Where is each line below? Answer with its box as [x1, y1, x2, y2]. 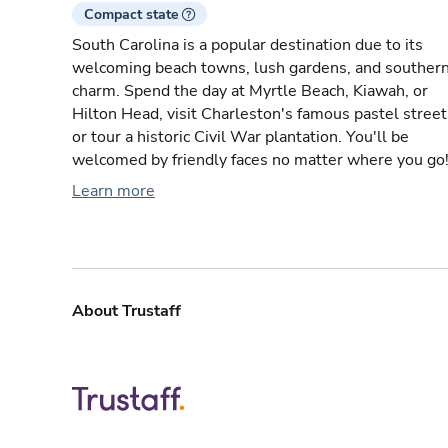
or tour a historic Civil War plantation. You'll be [72, 126, 409, 149]
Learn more [72, 180, 155, 203]
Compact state [84, 5, 179, 25]
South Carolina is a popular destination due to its [72, 34, 423, 57]
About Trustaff [72, 300, 181, 322]
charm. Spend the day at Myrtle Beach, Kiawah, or [72, 80, 428, 103]
